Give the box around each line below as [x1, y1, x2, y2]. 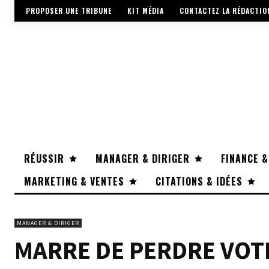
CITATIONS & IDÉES [156, 174, 243, 189]
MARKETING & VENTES [24, 174, 124, 189]
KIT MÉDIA [127, 5, 164, 16]
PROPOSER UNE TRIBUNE [26, 5, 112, 16]
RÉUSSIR [24, 151, 64, 166]
